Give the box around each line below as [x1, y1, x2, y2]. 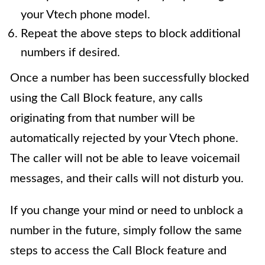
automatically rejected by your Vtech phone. [10, 132, 238, 145]
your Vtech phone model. [21, 9, 150, 21]
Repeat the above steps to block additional [21, 28, 241, 40]
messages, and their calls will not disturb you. [10, 173, 244, 185]
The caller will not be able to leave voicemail [10, 153, 240, 165]
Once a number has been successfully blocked [10, 72, 249, 85]
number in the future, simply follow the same [10, 225, 242, 237]
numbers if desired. [21, 47, 120, 59]
